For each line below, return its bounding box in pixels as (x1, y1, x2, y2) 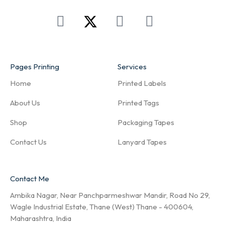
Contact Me (10, 174, 49, 183)
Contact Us (10, 137, 47, 147)
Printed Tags (118, 98, 159, 107)
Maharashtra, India (10, 213, 71, 223)
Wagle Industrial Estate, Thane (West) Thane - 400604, (10, 202, 193, 211)
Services (118, 62, 147, 71)
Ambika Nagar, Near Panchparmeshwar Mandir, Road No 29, (10, 190, 210, 200)
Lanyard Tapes (118, 137, 167, 147)
